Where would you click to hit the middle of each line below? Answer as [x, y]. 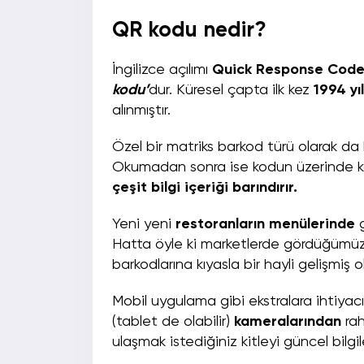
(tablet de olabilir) [173, 322]
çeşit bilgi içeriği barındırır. [207, 188]
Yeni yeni [144, 225]
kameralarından [290, 322]
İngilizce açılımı [162, 70]
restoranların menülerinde [267, 225]
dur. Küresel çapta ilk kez [231, 91]
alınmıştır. [145, 111]
